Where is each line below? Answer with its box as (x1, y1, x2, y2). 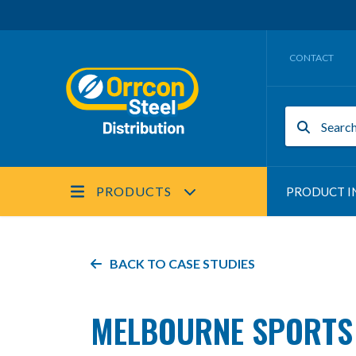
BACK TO (110, 256, 168, 271)
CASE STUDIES (168, 256, 255, 271)
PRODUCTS (96, 184, 172, 199)
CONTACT (289, 52, 334, 64)
